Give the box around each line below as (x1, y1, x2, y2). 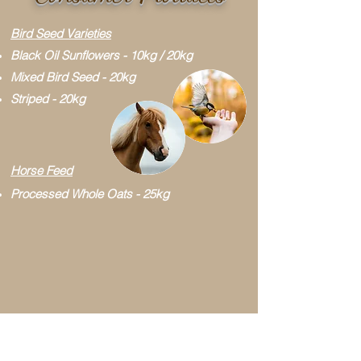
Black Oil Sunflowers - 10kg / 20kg (10, 48, 193, 63)
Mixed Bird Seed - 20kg (10, 69, 135, 85)
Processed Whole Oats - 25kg (10, 186, 169, 201)
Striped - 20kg (10, 91, 85, 106)
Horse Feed (10, 163, 73, 178)
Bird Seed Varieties (10, 26, 111, 41)
